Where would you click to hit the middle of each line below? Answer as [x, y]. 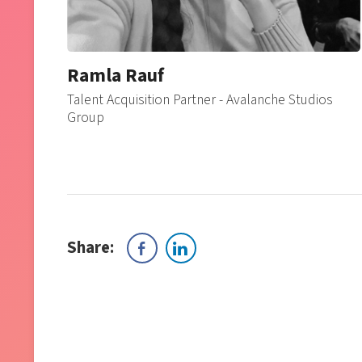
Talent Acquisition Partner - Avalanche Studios [200, 99]
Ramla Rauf [116, 75]
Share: [91, 248]
